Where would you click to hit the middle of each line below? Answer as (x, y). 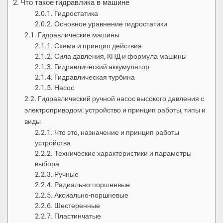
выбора (47, 164)
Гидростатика (76, 14)
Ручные (67, 174)
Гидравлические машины (78, 35)
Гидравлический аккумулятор (102, 67)
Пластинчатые (78, 216)
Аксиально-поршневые (92, 195)
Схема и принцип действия (98, 46)
